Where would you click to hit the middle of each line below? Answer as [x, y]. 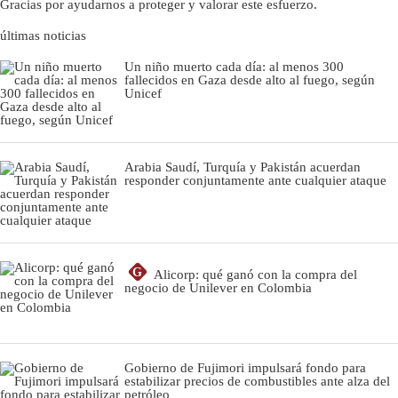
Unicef [143, 93]
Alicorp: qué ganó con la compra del [255, 274]
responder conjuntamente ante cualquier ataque [255, 180]
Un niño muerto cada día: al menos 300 [234, 66]
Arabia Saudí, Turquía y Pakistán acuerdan [243, 167]
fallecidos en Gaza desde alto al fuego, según [250, 80]
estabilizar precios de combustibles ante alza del [257, 381]
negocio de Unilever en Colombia [218, 287]
